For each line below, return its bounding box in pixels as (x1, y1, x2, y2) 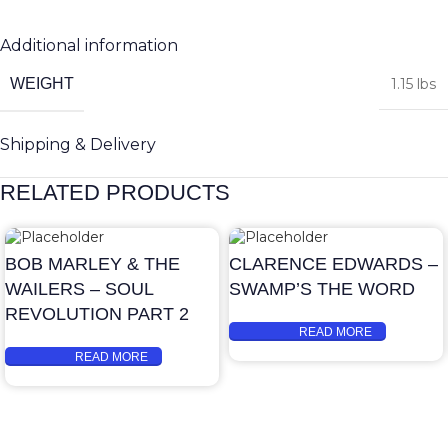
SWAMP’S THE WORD (229, 279, 415, 300)
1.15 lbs (391, 74, 436, 93)
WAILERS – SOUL (5, 279, 153, 300)
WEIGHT (10, 74, 74, 92)
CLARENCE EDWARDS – (229, 254, 438, 275)
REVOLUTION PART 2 (5, 304, 189, 325)
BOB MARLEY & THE (5, 254, 180, 275)
